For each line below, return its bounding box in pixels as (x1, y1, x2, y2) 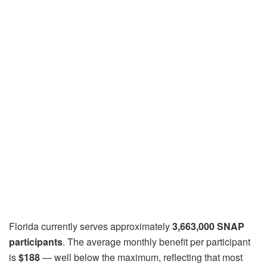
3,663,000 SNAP (172, 219, 244, 234)
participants (9, 235, 63, 249)
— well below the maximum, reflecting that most (40, 250, 243, 265)
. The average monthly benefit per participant (63, 235, 250, 249)
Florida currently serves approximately (9, 219, 172, 234)
